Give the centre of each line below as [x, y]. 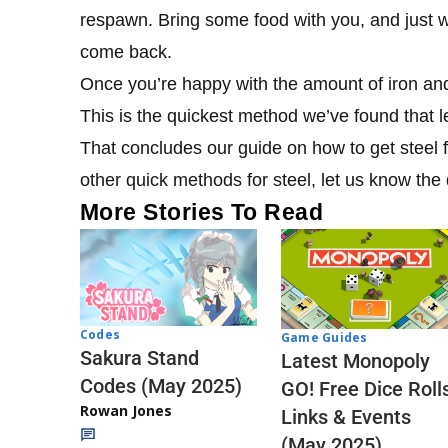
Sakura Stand [139, 358]
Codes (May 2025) [161, 386]
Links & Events [346, 416]
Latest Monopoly [355, 360]
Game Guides [324, 337]
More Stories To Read [202, 211]
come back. [126, 51]
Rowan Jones [126, 411]
